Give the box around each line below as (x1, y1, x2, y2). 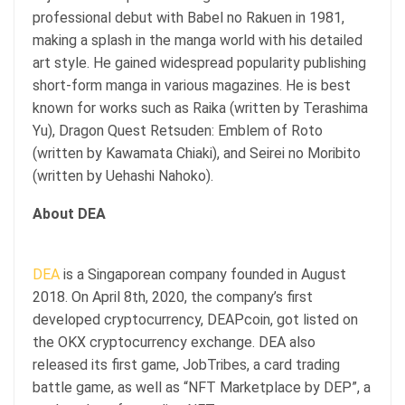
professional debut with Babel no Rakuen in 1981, (33, 9, 344, 27)
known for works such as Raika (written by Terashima (33, 99, 368, 118)
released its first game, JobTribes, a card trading (33, 356, 340, 374)
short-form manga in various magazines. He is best (33, 77, 351, 95)
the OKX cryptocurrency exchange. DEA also (33, 334, 316, 352)
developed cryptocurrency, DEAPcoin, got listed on (33, 311, 358, 329)
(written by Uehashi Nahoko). (33, 167, 217, 185)
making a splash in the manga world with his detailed (33, 32, 363, 50)
